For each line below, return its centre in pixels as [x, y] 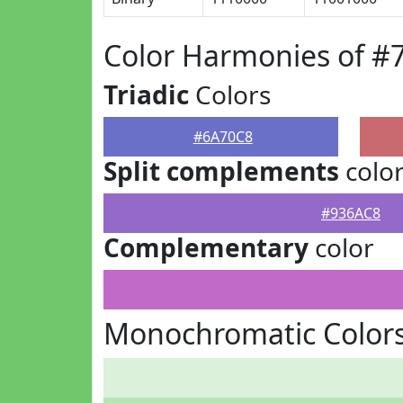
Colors [230, 94]
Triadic [146, 94]
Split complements [221, 171]
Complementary [206, 247]
